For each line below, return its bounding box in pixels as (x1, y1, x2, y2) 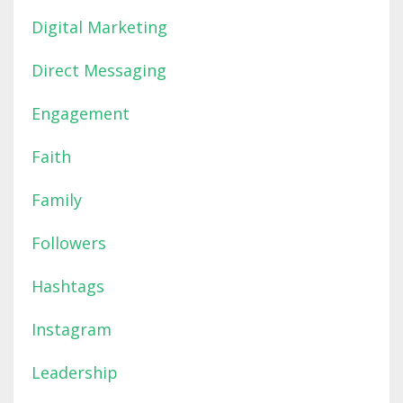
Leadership (31, 362, 118, 384)
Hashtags (31, 275, 104, 298)
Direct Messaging (31, 59, 166, 82)
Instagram (31, 318, 112, 341)
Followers (31, 232, 106, 255)
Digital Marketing (31, 16, 167, 39)
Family (31, 189, 82, 211)
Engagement (31, 103, 130, 125)
